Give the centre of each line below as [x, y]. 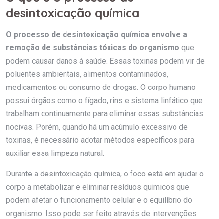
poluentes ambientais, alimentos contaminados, [87, 74]
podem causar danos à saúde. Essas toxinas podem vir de [105, 61]
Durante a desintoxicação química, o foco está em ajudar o [105, 174]
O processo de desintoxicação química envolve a [97, 34]
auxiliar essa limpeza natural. [55, 153]
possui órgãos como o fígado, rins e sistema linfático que [104, 100]
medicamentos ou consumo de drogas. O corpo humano [101, 87]
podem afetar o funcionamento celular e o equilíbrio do [99, 200]
